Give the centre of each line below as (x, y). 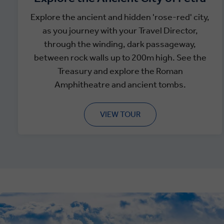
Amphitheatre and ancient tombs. (120, 84)
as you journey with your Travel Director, (120, 30)
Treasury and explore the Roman (120, 71)
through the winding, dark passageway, (120, 44)
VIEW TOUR (120, 114)
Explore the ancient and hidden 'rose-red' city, (120, 17)
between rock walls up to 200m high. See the (120, 57)
